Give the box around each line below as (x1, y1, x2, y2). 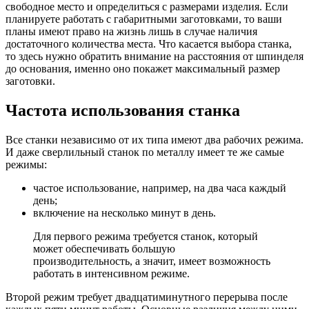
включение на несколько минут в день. (33, 206, 216, 219)
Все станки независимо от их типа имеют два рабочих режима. (6, 133, 303, 146)
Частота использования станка (6, 101, 240, 119)
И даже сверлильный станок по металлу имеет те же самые (6, 146, 284, 158)
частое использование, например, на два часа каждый (33, 181, 286, 194)
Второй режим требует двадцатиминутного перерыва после (6, 290, 288, 303)
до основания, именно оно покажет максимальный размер (6, 62, 280, 74)
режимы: (6, 158, 47, 170)
